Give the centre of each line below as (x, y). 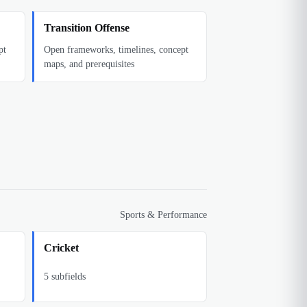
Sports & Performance (163, 215)
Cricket (61, 248)
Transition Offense (86, 28)
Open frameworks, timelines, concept (116, 49)
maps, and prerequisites (89, 64)
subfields (67, 277)
